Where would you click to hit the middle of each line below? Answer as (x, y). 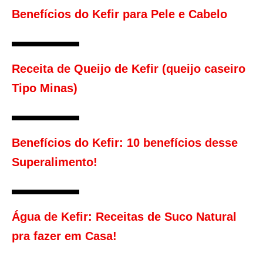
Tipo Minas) (45, 88)
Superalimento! (55, 162)
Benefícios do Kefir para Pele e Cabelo (119, 14)
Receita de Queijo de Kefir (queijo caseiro (129, 69)
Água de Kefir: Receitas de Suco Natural (124, 217)
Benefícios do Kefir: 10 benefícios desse (125, 143)
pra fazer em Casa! (64, 236)
